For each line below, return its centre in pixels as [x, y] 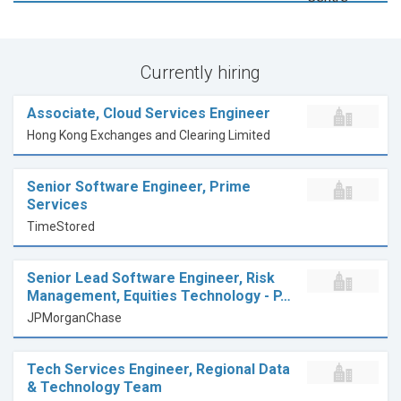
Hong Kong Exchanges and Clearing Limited [149, 136]
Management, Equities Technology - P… [159, 296]
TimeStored [61, 227]
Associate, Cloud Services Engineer [149, 114]
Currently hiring [200, 73]
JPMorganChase [74, 318]
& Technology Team [94, 388]
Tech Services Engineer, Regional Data [158, 370]
